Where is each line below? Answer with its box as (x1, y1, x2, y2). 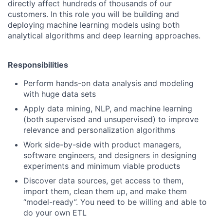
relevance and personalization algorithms (23, 125, 175, 135)
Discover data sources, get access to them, (23, 175, 183, 185)
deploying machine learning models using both (8, 19, 180, 30)
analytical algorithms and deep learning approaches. (8, 30, 200, 40)
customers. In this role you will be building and (8, 9, 179, 19)
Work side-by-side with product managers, (23, 139, 181, 149)
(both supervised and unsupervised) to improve (23, 114, 199, 124)
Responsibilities (8, 59, 68, 70)
